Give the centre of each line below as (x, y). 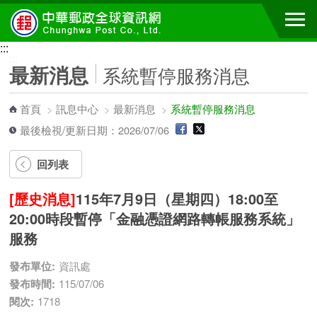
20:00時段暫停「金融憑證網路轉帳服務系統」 (155, 218)
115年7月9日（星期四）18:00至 (177, 198)
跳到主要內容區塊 (47, 13)
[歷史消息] (43, 198)
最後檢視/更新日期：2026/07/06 (96, 130)
